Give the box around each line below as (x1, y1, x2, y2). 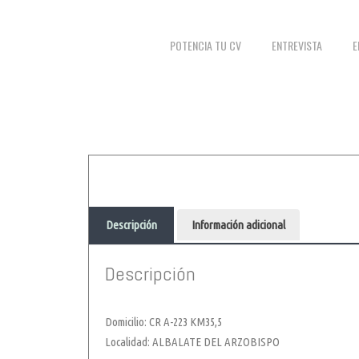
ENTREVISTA (272, 37, 323, 54)
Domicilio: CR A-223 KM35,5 (105, 315, 222, 329)
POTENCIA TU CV (170, 37, 242, 54)
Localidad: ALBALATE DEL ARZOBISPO (105, 335, 280, 349)
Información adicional (192, 218, 285, 232)
